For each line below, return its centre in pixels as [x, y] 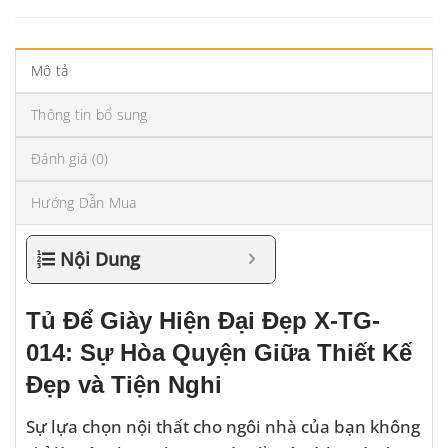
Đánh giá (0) [70, 159]
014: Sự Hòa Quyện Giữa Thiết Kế [219, 353]
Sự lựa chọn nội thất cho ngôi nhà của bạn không [223, 425]
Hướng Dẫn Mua [84, 203]
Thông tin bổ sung [89, 115]
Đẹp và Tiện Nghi [124, 385]
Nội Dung [100, 259]
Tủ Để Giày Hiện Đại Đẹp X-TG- [203, 321]
